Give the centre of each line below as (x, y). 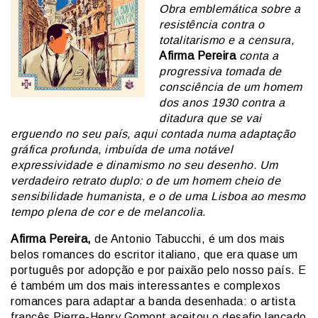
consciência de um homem (231, 87)
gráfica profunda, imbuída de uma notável (122, 150)
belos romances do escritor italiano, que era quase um (154, 255)
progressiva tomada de (220, 72)
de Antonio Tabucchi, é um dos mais (188, 239)
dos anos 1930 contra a (222, 103)
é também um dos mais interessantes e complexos (146, 286)
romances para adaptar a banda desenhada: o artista (153, 302)
